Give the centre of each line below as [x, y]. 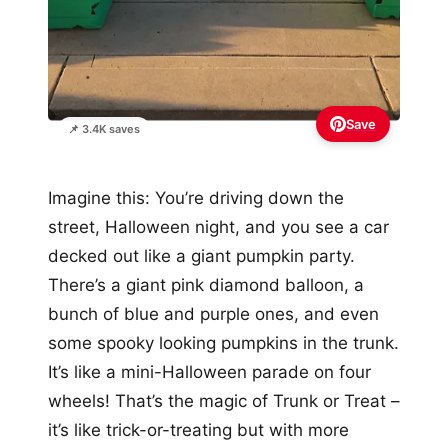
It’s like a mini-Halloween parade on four [209, 372]
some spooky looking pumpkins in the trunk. [223, 343]
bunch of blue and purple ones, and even [213, 314]
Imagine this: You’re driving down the [196, 198]
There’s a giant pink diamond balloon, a [206, 285]
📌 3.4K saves [104, 129]
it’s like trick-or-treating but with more [198, 430]
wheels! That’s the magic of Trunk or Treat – [224, 401]
